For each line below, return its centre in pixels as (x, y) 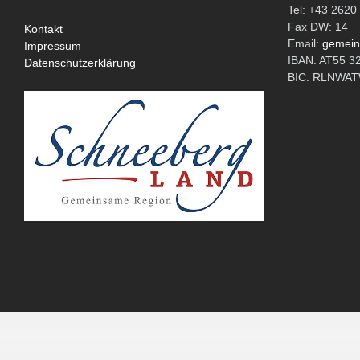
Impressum (53, 45)
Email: (305, 43)
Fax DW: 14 (318, 26)
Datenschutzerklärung (80, 62)
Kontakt (43, 29)
